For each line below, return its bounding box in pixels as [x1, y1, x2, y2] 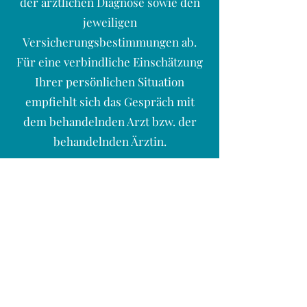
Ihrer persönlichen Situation [35, 74, 184, 89]
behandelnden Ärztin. [53, 134, 167, 149]
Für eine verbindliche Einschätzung [16, 54, 203, 69]
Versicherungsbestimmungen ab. [23, 34, 197, 49]
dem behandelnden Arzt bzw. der [23, 114, 197, 129]
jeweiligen [82, 14, 137, 29]
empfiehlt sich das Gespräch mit [25, 94, 195, 109]
